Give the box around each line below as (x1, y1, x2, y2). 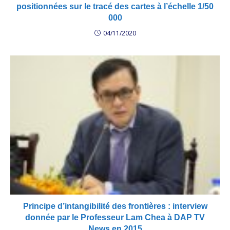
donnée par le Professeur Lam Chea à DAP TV (25, 213, 205, 222)
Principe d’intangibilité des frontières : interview (23, 201, 207, 210)
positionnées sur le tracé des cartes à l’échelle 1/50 (16, 2, 214, 11)
